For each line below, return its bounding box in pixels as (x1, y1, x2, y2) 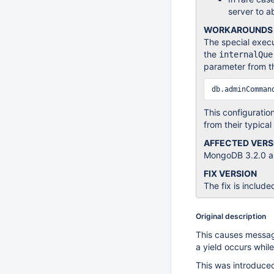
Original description (196, 212, 266, 221)
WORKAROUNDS (204, 24, 273, 35)
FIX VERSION (204, 168, 257, 179)
